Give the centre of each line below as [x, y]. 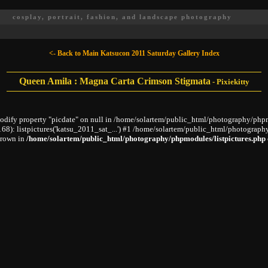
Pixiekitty [233, 82]
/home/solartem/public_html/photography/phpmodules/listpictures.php [146, 138]
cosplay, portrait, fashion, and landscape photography [122, 17]
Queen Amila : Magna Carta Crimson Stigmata [115, 81]
